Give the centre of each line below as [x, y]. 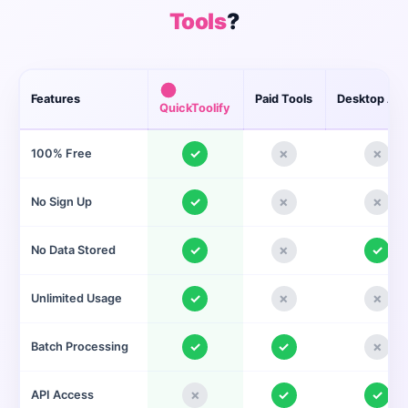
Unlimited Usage [77, 298]
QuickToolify [195, 107]
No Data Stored [74, 250]
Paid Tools [284, 98]
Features [56, 98]
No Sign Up [62, 201]
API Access [63, 394]
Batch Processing [80, 346]
